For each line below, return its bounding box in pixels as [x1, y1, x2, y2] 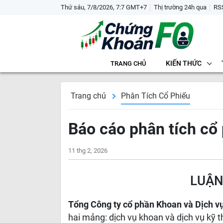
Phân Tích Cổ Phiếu [121, 91, 190, 101]
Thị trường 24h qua [154, 3, 207, 11]
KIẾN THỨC [165, 59, 202, 67]
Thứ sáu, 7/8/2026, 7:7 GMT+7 [61, 3, 147, 11]
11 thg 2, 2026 [68, 147, 108, 154]
